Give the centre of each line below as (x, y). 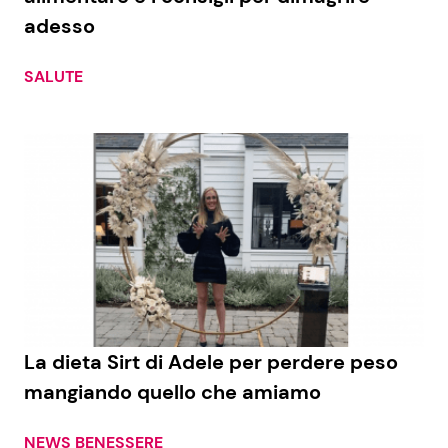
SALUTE (53, 77)
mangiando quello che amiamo (172, 391)
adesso (59, 26)
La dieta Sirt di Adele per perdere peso (211, 361)
